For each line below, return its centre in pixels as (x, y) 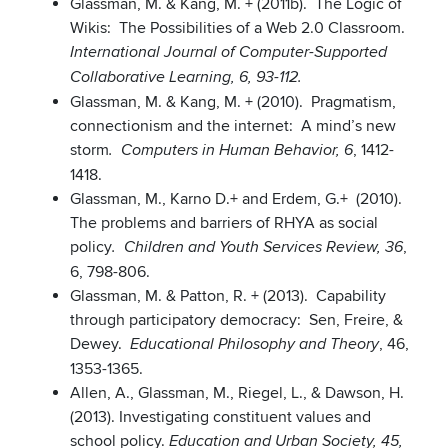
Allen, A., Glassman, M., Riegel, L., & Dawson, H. (237, 393)
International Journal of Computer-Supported (228, 53)
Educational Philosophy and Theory (254, 345)
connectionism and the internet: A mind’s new (233, 126)
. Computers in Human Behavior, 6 (231, 151)
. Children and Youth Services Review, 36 (257, 248)
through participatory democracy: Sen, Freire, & (236, 320)
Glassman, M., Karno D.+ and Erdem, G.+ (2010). (236, 199)
